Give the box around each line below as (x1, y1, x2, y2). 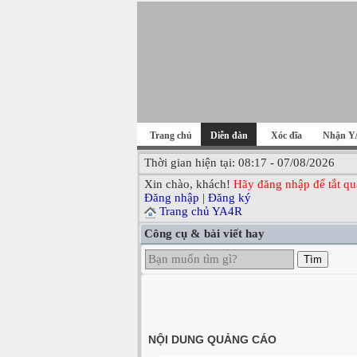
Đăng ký (208, 191, 251, 204)
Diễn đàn (210, 130, 248, 141)
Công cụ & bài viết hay (144, 227, 265, 241)
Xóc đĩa (271, 130, 302, 141)
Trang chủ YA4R (159, 205, 242, 218)
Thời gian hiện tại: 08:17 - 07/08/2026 (144, 156, 335, 169)
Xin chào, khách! (144, 178, 233, 190)
